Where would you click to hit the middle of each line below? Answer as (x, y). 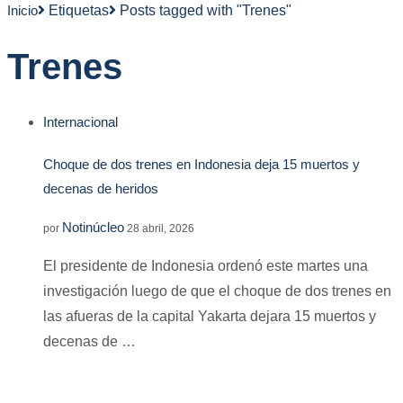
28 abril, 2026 (161, 229)
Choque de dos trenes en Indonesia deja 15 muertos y (201, 164)
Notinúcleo (93, 228)
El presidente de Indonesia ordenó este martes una (206, 266)
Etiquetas (79, 10)
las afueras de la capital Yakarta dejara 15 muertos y (210, 317)
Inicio (22, 10)
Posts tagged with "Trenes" (206, 10)
